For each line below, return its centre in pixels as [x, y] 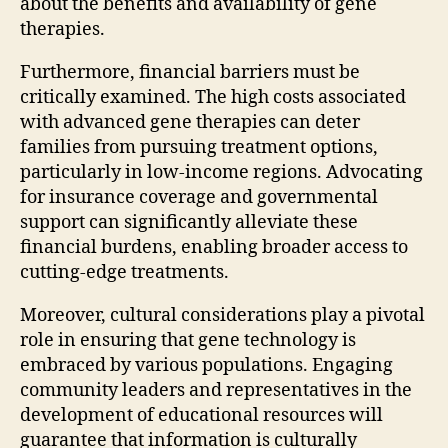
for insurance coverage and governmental [199, 198]
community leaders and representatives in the [216, 391]
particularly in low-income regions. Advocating [221, 173]
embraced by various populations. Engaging [206, 366]
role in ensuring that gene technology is [188, 341]
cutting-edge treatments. [124, 273]
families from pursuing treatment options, [199, 148]
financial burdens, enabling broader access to [214, 248]
